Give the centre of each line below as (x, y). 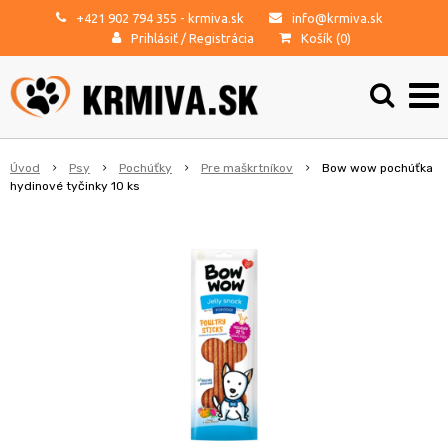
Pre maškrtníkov (247, 167)
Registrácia (221, 38)
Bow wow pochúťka (377, 167)
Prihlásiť (154, 38)
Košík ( (320, 38)
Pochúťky (145, 167)
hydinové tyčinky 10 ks (75, 185)
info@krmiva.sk (337, 18)
